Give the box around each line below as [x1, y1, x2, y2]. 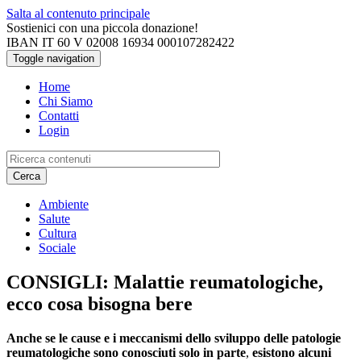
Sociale [39, 241, 76, 255]
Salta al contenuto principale [6, 6, 150, 20]
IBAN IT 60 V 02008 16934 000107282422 [6, 35, 234, 49]
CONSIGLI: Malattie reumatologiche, [6, 271, 323, 293]
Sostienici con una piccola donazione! [6, 21, 198, 35]
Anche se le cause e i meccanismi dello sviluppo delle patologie [6, 330, 341, 345]
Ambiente [39, 197, 89, 211]
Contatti [39, 109, 79, 122]
